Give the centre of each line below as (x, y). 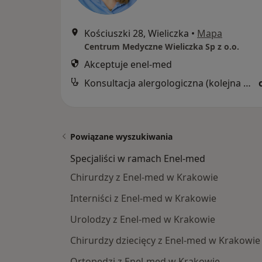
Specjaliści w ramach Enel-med (138, 158)
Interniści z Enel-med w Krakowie (143, 198)
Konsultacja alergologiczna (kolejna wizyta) (247, 83)
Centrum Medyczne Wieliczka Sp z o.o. (162, 46)
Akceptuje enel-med (128, 64)
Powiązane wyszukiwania (121, 137)
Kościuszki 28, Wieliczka (137, 33)
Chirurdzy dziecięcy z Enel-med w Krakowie (165, 240)
